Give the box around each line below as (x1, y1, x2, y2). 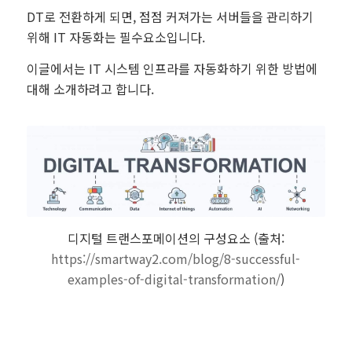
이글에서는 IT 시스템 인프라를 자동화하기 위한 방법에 (26, 58, 317, 78)
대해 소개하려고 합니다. (26, 79, 154, 98)
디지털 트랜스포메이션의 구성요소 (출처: (67, 228, 284, 247)
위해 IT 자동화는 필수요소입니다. (26, 27, 205, 47)
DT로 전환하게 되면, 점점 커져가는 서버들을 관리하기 (26, 7, 313, 27)
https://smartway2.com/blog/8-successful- (51, 248, 301, 268)
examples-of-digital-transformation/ (67, 269, 280, 288)
